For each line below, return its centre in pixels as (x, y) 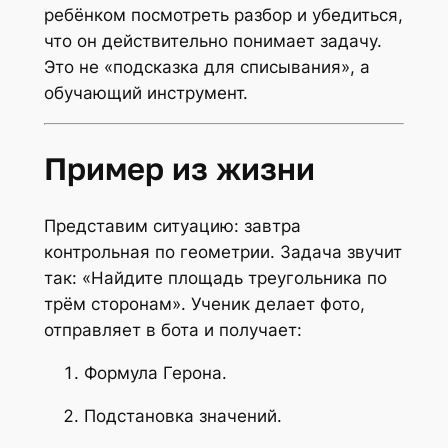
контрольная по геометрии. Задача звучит (222, 251)
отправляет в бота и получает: (172, 329)
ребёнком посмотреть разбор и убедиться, (223, 14)
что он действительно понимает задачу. (212, 40)
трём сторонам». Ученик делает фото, (204, 303)
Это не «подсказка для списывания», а (206, 66)
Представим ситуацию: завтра (172, 225)
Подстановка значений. (182, 415)
